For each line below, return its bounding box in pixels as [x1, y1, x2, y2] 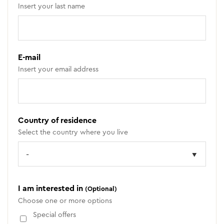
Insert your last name [18, 1, 85, 11]
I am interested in [18, 182, 85, 194]
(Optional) [85, 184, 117, 193]
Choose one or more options [18, 195, 112, 205]
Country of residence [18, 114, 96, 126]
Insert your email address [18, 64, 98, 74]
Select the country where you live [18, 127, 128, 137]
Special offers [33, 209, 76, 219]
